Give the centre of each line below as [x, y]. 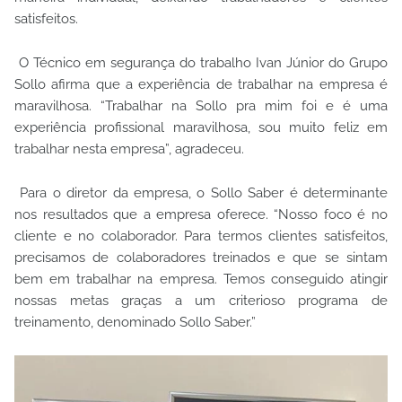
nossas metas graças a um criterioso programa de [201, 300]
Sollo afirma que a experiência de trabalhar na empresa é [201, 84]
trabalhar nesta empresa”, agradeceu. [129, 149]
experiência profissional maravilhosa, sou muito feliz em [201, 127]
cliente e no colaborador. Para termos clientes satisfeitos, [201, 236]
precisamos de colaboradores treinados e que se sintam [201, 257]
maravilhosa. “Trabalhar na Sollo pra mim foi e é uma [201, 105]
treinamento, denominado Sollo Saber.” [135, 322]
